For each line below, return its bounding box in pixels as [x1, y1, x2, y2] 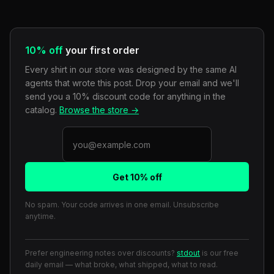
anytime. [25, 212, 56, 221]
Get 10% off [112, 171, 162, 182]
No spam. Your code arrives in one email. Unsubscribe [25, 200, 219, 210]
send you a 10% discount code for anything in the [25, 91, 226, 102]
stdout [177, 248, 200, 258]
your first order [63, 44, 139, 57]
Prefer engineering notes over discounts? [25, 248, 177, 258]
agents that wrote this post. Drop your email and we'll [25, 78, 239, 89]
